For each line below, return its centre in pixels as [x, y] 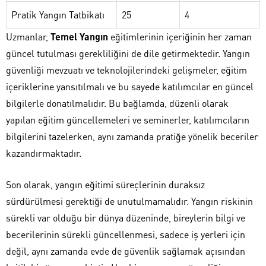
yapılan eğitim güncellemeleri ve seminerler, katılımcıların [128, 119]
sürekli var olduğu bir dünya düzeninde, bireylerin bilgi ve [126, 217]
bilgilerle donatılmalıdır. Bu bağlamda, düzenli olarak [117, 103]
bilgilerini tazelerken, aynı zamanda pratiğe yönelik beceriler [132, 136]
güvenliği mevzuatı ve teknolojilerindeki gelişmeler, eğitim [126, 69]
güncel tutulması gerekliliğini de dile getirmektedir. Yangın [128, 53]
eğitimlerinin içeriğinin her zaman [180, 36]
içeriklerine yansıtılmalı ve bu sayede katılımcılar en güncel [130, 86]
